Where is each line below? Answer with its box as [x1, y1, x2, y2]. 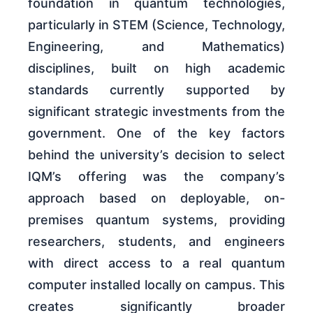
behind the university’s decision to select [28, 147, 285, 162]
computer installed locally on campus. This [28, 277, 285, 292]
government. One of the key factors [28, 125, 285, 140]
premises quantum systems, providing [28, 212, 285, 227]
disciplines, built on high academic [28, 60, 285, 75]
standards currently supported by [28, 82, 285, 97]
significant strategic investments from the [28, 103, 285, 119]
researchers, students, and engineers [28, 233, 285, 249]
